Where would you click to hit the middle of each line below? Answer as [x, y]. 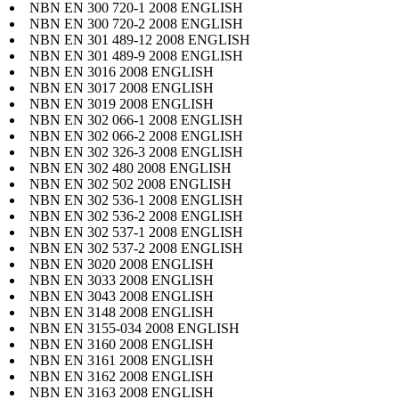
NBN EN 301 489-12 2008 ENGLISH [140, 39]
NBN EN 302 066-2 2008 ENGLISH [136, 135]
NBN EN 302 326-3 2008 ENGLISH [136, 151]
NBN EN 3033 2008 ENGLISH [122, 280]
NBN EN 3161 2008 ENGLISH [122, 360]
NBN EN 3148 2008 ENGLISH [122, 312]
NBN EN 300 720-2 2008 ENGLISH [136, 23]
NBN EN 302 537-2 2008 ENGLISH [136, 248]
